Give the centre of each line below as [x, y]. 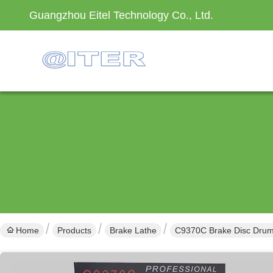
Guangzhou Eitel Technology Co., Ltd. [121, 15]
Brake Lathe [133, 230]
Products [74, 230]
